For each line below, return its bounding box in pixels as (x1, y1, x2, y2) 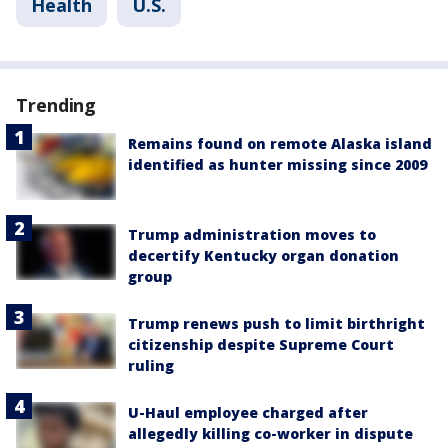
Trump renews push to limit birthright (128, 313, 425, 333)
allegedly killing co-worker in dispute (128, 423, 413, 443)
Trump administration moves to (128, 224, 376, 244)
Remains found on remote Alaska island (128, 133, 432, 153)
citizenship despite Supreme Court (128, 334, 394, 354)
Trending (16, 92, 97, 117)
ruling (128, 355, 174, 375)
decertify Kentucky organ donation (128, 245, 399, 265)
